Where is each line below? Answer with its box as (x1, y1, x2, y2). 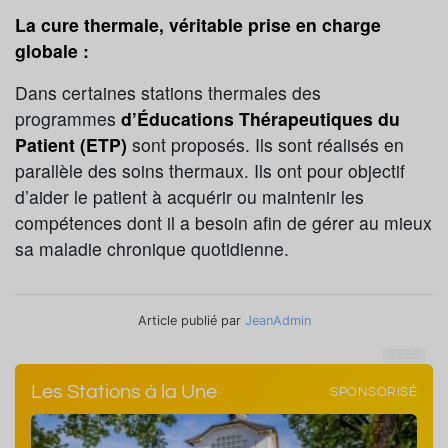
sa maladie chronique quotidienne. (15, 236, 289, 261)
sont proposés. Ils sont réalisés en (132, 132, 404, 157)
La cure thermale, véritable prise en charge (15, 12, 381, 37)
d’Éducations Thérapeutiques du (121, 106, 400, 131)
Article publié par (137, 313, 245, 328)
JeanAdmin (244, 313, 311, 328)
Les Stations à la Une (31, 382, 217, 403)
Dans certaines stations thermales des (15, 80, 321, 105)
